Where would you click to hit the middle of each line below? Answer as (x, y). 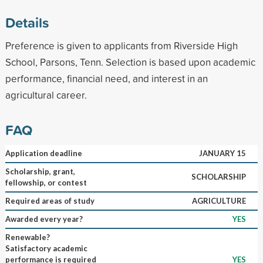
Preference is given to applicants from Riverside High (121, 45)
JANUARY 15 (222, 153)
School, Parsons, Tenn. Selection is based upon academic (130, 62)
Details (27, 22)
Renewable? (27, 237)
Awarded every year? (44, 219)
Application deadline (43, 153)
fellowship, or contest (46, 182)
